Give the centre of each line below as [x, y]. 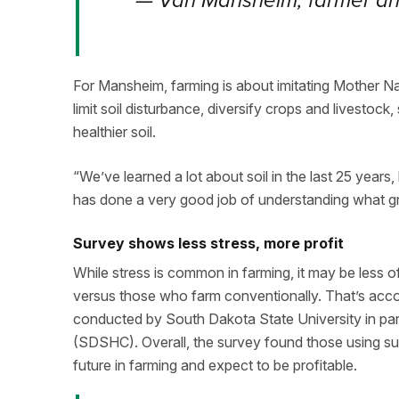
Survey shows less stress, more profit [208, 243]
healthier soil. [114, 132]
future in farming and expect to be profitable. [215, 365]
